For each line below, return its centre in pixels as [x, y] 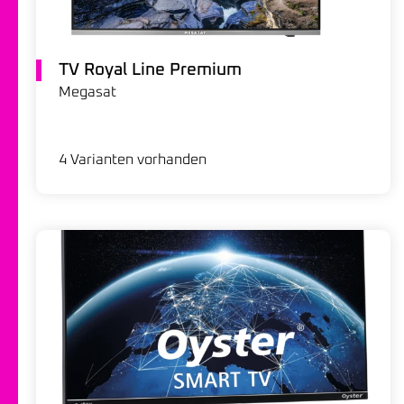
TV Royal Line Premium [150, 69]
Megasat [87, 92]
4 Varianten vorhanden [133, 159]
